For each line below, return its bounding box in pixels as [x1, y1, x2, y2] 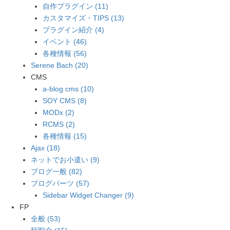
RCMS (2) [42, 120, 75, 129]
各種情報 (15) [42, 132, 87, 141]
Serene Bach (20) [31, 61, 89, 70]
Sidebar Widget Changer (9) [42, 191, 134, 200]
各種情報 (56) [42, 49, 87, 58]
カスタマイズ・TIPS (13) [42, 14, 124, 23]
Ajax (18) [31, 144, 61, 152]
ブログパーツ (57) [31, 179, 90, 188]
